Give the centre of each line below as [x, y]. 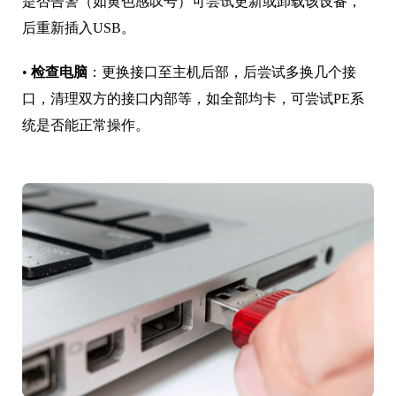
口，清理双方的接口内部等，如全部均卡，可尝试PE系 [193, 99]
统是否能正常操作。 [86, 126]
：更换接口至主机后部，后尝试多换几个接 [222, 72]
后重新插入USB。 [79, 28]
